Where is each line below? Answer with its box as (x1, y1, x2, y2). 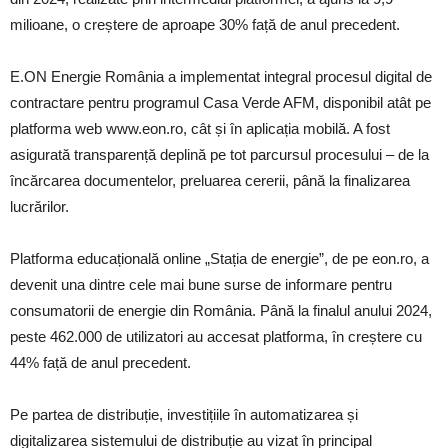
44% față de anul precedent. (10, 354, 191, 371)
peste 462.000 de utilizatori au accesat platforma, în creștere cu (10, 328, 422, 345)
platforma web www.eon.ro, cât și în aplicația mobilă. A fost (10, 120, 390, 137)
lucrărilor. (10, 198, 69, 215)
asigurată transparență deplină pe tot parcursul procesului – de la (10, 146, 429, 163)
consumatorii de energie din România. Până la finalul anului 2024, (10, 302, 432, 319)
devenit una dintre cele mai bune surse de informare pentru (10, 276, 392, 293)
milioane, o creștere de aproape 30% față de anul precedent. (10, 16, 400, 33)
